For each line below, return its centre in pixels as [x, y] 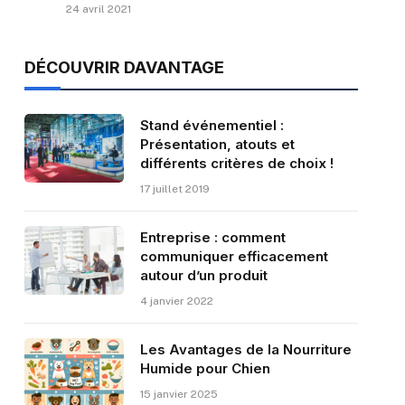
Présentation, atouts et [217, 145]
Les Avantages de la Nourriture [245, 350]
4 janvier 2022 [176, 301]
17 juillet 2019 [174, 189]
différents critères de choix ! [236, 164]
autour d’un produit [204, 276]
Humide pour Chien [205, 369]
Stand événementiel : [212, 126]
